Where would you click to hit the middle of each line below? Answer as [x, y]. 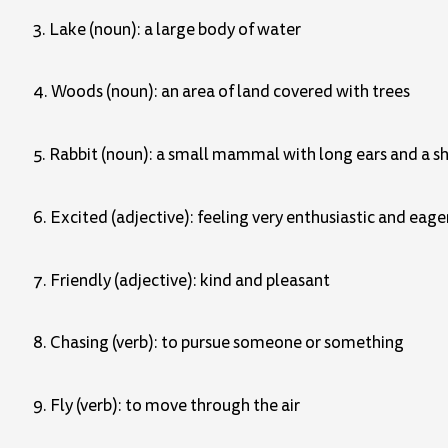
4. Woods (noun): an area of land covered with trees [221, 92]
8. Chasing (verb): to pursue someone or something [218, 343]
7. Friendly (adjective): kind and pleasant [181, 280]
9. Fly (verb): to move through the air [166, 406]
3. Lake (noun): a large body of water [167, 29]
